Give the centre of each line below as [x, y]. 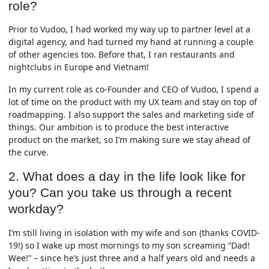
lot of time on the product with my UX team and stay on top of [133, 102]
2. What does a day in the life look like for [127, 176]
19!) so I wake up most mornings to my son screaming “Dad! [129, 245]
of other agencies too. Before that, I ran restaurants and [122, 55]
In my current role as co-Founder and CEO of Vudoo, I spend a [134, 89]
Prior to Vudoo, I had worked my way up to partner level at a [129, 29]
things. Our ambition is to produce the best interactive [119, 127]
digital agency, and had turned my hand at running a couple [131, 42]
